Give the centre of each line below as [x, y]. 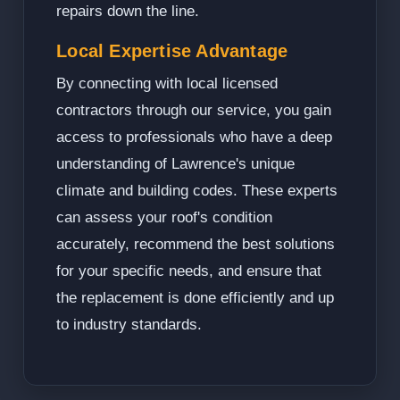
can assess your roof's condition [165, 218]
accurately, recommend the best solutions [196, 245]
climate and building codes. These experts [197, 191]
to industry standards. [129, 325]
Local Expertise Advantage [172, 51]
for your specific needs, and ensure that [189, 271]
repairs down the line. [128, 12]
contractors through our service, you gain [194, 111]
